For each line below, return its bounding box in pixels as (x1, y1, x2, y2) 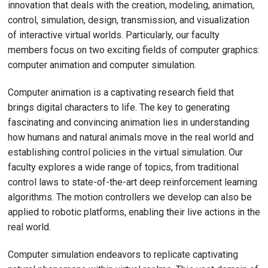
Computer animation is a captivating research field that (8, 86, 234, 98)
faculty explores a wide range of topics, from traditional (8, 161, 239, 173)
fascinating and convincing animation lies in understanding (8, 116, 249, 128)
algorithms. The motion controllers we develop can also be (8, 191, 252, 203)
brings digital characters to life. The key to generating (8, 101, 230, 113)
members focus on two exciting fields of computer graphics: (8, 44, 260, 56)
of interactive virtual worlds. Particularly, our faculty (8, 29, 220, 41)
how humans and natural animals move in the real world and (8, 131, 254, 143)
